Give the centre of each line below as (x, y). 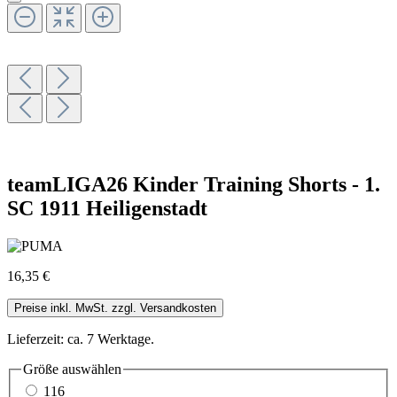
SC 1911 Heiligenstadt (107, 208)
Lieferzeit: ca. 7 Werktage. (81, 339)
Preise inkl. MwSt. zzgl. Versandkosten (115, 307)
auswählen (90, 369)
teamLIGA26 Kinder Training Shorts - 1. (194, 184)
